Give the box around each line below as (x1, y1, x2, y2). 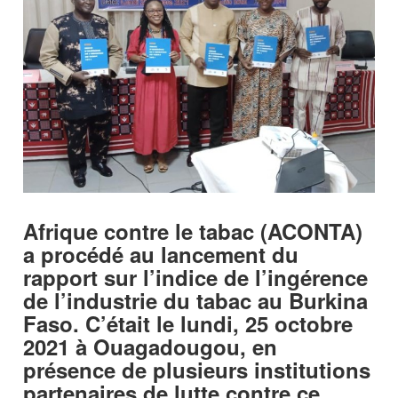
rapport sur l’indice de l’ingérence (23, 262, 369, 293)
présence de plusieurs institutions (23, 354, 371, 386)
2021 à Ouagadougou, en (23, 331, 278, 362)
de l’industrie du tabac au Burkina (23, 285, 369, 316)
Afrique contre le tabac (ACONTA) (23, 216, 363, 247)
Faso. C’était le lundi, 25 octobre (23, 308, 354, 339)
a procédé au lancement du (23, 239, 299, 270)
